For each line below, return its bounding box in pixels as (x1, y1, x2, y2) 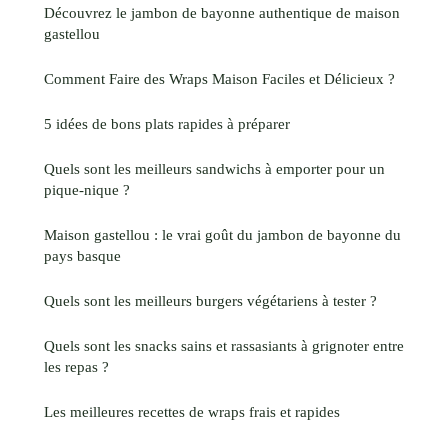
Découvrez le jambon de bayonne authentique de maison (44, 3, 400, 21)
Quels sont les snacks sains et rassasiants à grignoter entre (44, 336, 404, 354)
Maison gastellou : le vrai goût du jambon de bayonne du (44, 225, 401, 243)
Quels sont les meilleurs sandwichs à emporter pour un (44, 159, 385, 177)
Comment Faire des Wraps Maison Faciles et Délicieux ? (44, 69, 395, 87)
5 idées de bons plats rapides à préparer (44, 114, 290, 132)
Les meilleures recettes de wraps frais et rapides (44, 402, 340, 420)
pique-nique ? (44, 180, 130, 198)
